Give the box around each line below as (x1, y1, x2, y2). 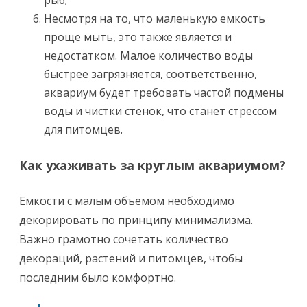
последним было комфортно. (19, 270, 176, 285)
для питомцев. (44, 122, 123, 137)
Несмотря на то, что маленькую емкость (44, 11, 265, 26)
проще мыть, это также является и (44, 29, 232, 45)
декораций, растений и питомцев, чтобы (19, 251, 243, 266)
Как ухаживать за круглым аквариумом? (19, 157, 286, 173)
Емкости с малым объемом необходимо (19, 193, 234, 208)
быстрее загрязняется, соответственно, (44, 66, 257, 82)
